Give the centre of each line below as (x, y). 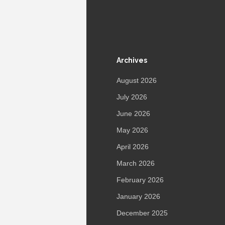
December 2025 (142, 213)
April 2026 (133, 147)
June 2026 (133, 114)
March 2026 (136, 163)
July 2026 (132, 97)
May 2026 (132, 130)
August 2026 (137, 80)
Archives (132, 60)
